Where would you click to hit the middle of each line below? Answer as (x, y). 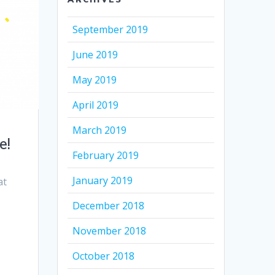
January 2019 (103, 181)
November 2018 (110, 231)
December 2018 (109, 206)
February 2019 (106, 156)
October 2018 (104, 256)
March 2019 (100, 130)
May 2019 (95, 80)
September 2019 (110, 30)
